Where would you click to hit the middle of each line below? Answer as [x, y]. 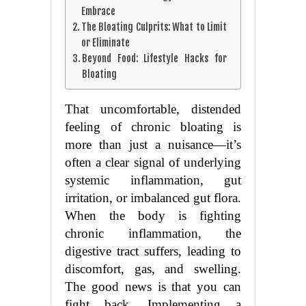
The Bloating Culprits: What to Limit [154, 27]
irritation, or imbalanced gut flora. [153, 198]
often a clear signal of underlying [153, 163]
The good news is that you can [153, 287]
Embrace [98, 12]
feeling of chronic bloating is [153, 127]
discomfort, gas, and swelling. [153, 269]
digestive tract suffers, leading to [153, 251]
